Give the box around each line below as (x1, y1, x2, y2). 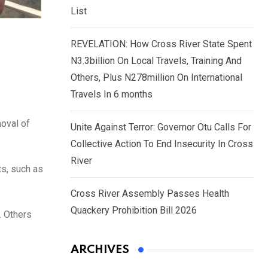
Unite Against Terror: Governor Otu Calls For (71, 121, 251, 133)
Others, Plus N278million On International (71, 72, 242, 84)
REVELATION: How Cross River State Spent (71, 38, 252, 50)
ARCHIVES (71, 244, 129, 256)
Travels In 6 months (71, 89, 153, 100)
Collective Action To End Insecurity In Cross (71, 138, 253, 150)
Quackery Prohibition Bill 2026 (71, 205, 197, 217)
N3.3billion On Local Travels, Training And (71, 55, 242, 67)
